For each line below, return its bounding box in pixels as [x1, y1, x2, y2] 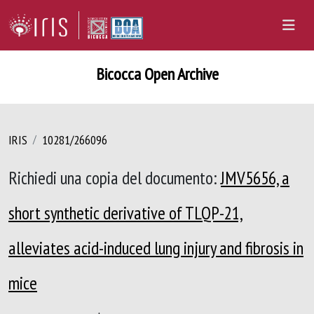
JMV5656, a [221, 166, 289, 189]
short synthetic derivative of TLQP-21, [8, 201, 243, 224]
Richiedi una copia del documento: [8, 166, 221, 189]
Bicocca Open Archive [95, 63, 219, 85]
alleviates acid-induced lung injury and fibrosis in [8, 236, 303, 259]
